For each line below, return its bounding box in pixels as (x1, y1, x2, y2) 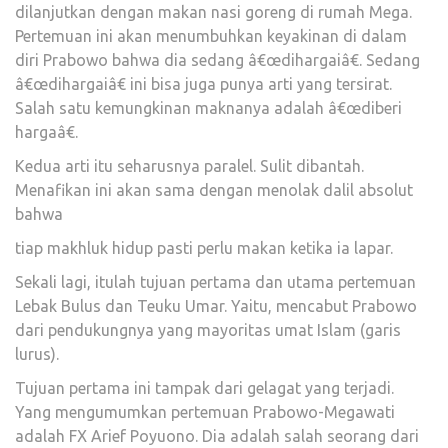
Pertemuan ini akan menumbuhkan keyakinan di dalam (15, 26, 407, 45)
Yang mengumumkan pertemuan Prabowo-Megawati (15, 402, 395, 421)
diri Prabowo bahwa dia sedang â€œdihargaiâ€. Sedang (15, 50, 420, 69)
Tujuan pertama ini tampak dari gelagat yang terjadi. (15, 378, 394, 397)
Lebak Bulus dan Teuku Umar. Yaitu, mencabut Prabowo (15, 296, 417, 315)
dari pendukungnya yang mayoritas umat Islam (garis (15, 320, 401, 339)
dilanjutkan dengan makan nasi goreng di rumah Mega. (15, 2, 412, 21)
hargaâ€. (15, 122, 78, 141)
